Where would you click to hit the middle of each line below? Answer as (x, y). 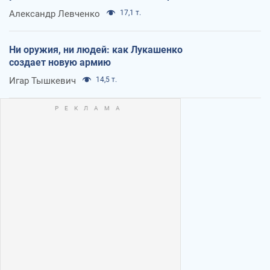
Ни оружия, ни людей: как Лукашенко (96, 49)
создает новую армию (60, 62)
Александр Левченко (55, 14)
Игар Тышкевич (42, 80)
